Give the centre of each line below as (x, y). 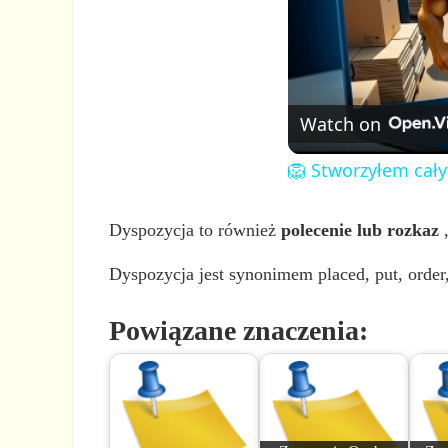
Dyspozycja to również (195, 229)
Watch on (340, 123)
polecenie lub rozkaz (360, 229)
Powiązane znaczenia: (239, 330)
